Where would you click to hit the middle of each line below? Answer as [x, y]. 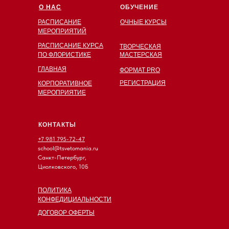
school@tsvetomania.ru [68, 148]
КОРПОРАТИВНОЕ [65, 83]
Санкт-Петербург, [62, 157]
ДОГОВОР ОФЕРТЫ [66, 212]
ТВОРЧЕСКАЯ [140, 46]
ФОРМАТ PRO [140, 70]
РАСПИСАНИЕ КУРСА [71, 45]
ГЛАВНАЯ [52, 69]
